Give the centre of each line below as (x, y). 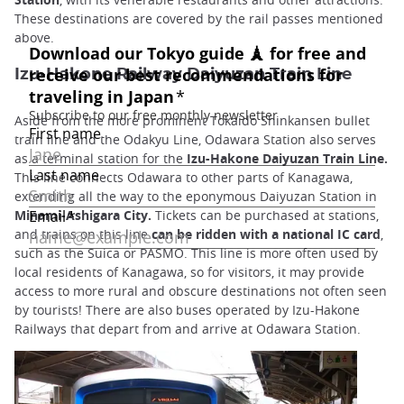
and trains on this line (83, 234)
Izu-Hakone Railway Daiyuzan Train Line (183, 74)
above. (36, 37)
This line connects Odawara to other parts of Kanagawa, (184, 177)
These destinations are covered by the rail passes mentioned (199, 18)
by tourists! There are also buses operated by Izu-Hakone (187, 309)
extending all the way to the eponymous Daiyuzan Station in (196, 196)
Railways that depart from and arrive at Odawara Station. (189, 328)
